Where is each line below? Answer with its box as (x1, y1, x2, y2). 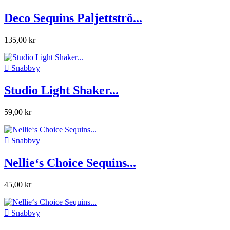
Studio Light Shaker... (4, 84, 119, 98)
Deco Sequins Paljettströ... (4, 11, 142, 25)
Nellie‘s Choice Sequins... (4, 156, 136, 169)
